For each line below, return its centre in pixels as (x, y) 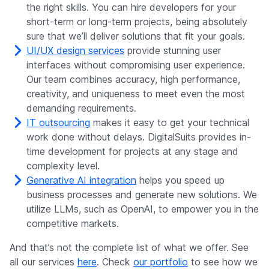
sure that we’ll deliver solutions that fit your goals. (136, 36)
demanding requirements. (81, 108)
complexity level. (63, 166)
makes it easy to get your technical (170, 123)
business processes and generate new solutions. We (142, 195)
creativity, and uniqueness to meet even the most (136, 94)
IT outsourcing (58, 123)
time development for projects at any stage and (132, 152)
